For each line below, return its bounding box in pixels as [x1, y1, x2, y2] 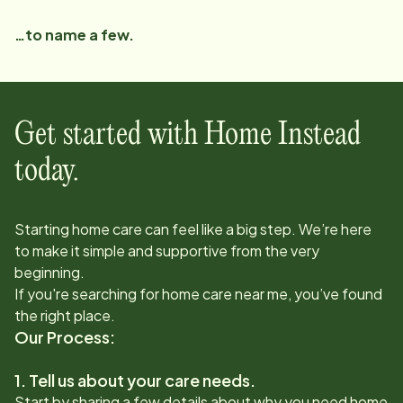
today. [14, 156, 79, 186]
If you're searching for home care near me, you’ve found [14, 283, 382, 303]
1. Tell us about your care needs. [14, 369, 255, 390]
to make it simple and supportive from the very [14, 240, 319, 260]
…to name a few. [14, 24, 134, 44]
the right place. [14, 305, 115, 325]
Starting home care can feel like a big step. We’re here [14, 219, 372, 238]
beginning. [14, 262, 85, 282]
